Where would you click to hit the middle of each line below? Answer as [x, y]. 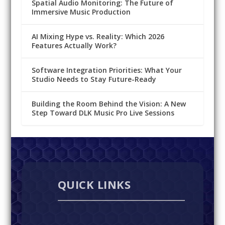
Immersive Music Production [81, 12]
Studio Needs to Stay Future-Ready [94, 79]
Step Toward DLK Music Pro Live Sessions [103, 113]
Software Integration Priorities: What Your [106, 70]
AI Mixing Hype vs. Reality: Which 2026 [98, 37]
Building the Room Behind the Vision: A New [108, 104]
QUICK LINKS [94, 185]
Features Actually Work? [74, 46]
